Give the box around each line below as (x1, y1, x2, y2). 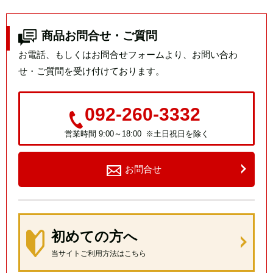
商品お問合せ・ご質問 (41, 29, 157, 43)
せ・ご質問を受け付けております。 (18, 66, 165, 77)
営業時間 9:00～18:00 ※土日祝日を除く (64, 129, 209, 139)
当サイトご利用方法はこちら (51, 249, 146, 258)
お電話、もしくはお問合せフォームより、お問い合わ (18, 49, 238, 60)
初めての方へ (51, 229, 138, 245)
